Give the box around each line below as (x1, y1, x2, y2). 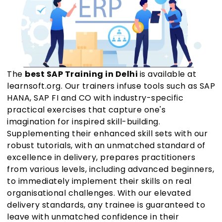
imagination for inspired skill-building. (7, 116, 160, 128)
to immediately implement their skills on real (7, 175, 192, 187)
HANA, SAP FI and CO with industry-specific (7, 92, 183, 104)
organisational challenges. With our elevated (7, 187, 191, 199)
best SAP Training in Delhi (25, 68, 140, 80)
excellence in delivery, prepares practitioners (7, 152, 195, 164)
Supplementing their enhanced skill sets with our (7, 128, 208, 140)
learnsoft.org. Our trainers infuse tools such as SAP (7, 80, 215, 92)
